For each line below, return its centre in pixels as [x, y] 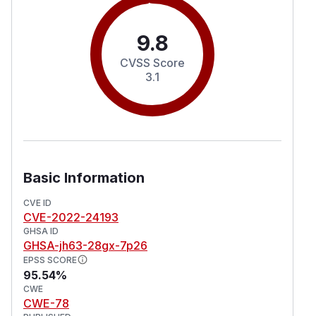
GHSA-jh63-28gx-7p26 [85, 245]
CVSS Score [152, 62]
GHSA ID [41, 231]
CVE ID [37, 202]
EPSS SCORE [50, 260]
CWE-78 [46, 303]
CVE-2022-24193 [71, 217]
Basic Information [84, 177]
